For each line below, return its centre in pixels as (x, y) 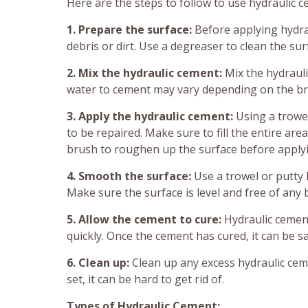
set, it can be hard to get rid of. (145, 279)
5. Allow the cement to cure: (144, 220)
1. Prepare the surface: (129, 30)
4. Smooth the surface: (130, 176)
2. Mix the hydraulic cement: (144, 73)
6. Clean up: (98, 263)
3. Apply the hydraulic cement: (151, 117)
